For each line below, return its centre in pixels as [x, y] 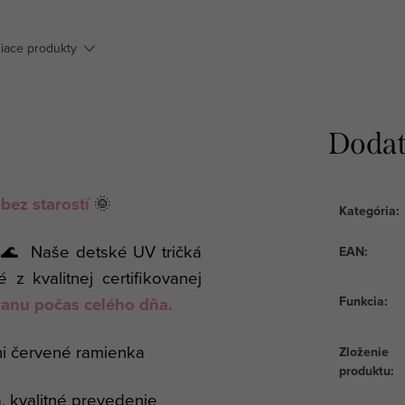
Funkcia [362, 301]
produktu [365, 370]
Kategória [367, 210]
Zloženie [364, 351]
